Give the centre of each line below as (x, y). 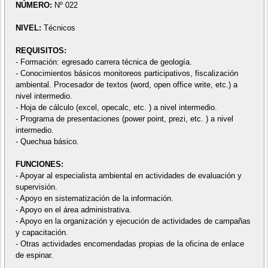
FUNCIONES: (39, 164)
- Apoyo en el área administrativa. (73, 209)
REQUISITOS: (41, 50)
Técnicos (59, 28)
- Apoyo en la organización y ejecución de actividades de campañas (133, 221)
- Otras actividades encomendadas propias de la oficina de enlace (130, 243)
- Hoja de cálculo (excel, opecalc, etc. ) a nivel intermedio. (116, 107)
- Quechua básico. (47, 141)
